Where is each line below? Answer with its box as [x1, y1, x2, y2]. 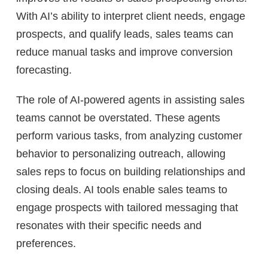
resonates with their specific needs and [16, 219, 202, 232]
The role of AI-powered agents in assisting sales [16, 93, 245, 106]
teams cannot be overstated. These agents [16, 111, 220, 124]
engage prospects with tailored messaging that [16, 201, 238, 214]
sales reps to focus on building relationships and [16, 165, 245, 178]
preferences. [16, 237, 76, 249]
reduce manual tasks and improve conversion [16, 45, 233, 58]
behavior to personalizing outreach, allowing [16, 147, 226, 160]
